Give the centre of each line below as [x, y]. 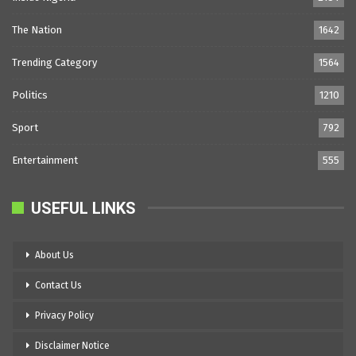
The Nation [37, 30]
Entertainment [45, 161]
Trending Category [54, 63]
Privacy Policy [64, 315]
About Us [54, 255]
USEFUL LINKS [83, 208]
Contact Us [58, 285]
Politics [30, 95]
